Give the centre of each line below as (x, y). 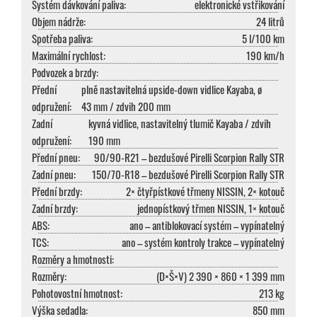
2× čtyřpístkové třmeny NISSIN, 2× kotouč (205, 191)
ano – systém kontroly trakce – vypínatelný (203, 242)
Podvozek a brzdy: (65, 73)
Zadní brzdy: (55, 208)
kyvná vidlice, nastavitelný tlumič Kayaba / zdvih (179, 123)
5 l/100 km (263, 39)
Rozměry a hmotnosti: (73, 259)
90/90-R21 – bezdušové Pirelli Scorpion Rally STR (189, 157)
